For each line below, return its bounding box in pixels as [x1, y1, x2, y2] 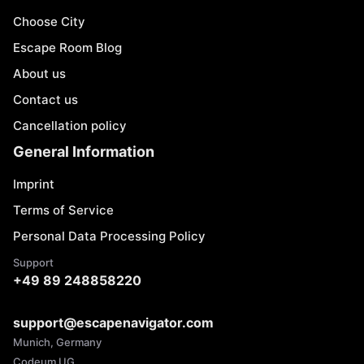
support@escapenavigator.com [13, 314, 214, 331]
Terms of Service [13, 202, 114, 218]
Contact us [13, 92, 78, 107]
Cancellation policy [13, 118, 127, 133]
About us [13, 66, 66, 81]
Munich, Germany [13, 336, 102, 349]
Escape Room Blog [13, 40, 122, 55]
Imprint [13, 176, 54, 192]
